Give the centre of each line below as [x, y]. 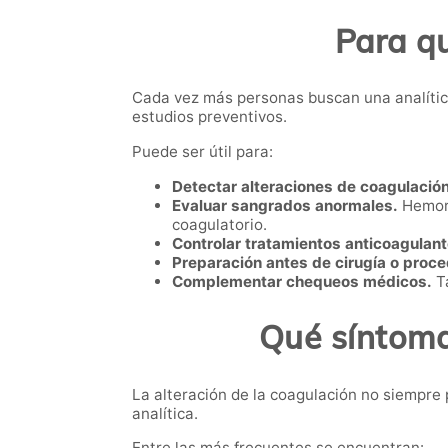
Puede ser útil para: [202, 151]
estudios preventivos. [209, 117]
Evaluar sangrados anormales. [285, 205]
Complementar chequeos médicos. [302, 281]
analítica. [165, 413]
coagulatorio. [219, 224]
